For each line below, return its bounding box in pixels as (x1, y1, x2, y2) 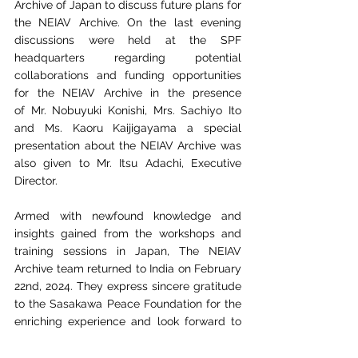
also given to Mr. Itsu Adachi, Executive (14, 157, 241, 169)
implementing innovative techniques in (14, 332, 241, 345)
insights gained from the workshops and (14, 227, 241, 240)
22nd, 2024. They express (14, 280, 148, 292)
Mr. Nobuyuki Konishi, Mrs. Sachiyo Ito (30, 104, 242, 117)
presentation (14, 139, 80, 152)
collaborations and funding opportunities (14, 69, 241, 82)
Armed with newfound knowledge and (14, 209, 241, 222)
